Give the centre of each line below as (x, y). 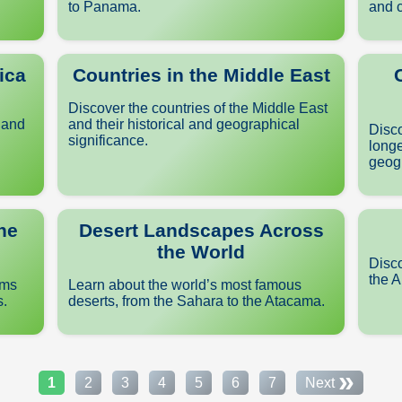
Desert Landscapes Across (201, 230)
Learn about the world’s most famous (185, 285)
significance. (108, 140)
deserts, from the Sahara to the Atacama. (197, 301)
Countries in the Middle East (201, 75)
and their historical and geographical (184, 124)
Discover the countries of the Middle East (198, 108)
